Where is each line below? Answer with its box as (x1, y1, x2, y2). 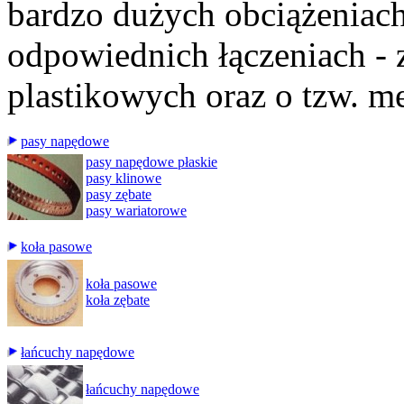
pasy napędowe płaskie (86, 154, 217, 170)
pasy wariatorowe (86, 203, 187, 218)
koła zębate (86, 292, 150, 308)
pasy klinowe (86, 170, 161, 186)
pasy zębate (86, 187, 151, 202)
